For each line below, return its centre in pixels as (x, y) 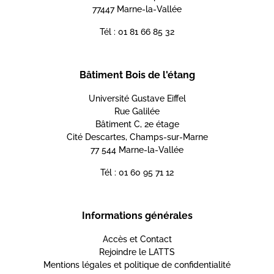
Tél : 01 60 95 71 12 (137, 173)
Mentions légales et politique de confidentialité (137, 265)
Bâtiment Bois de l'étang (137, 75)
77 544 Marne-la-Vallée (137, 150)
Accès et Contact (137, 239)
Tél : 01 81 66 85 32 (137, 32)
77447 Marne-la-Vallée (137, 9)
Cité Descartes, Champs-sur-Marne (137, 137)
